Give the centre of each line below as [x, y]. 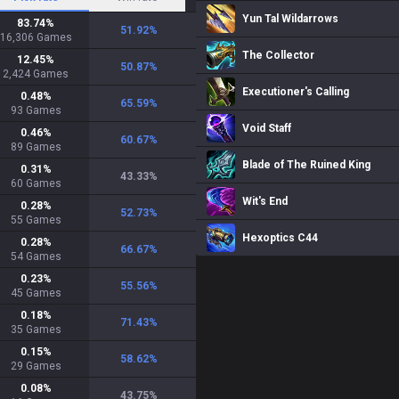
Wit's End [265, 201]
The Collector [278, 55]
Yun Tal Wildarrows [290, 19]
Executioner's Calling [296, 92]
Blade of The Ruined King [306, 165]
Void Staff [267, 128]
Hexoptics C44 [280, 238]
